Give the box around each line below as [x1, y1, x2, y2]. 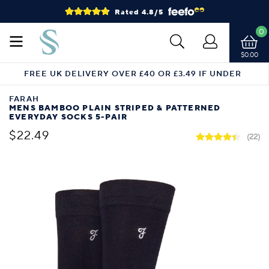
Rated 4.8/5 [115, 7, 163, 17]
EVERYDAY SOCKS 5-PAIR [9, 112, 128, 122]
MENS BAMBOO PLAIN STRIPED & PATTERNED [9, 103, 221, 113]
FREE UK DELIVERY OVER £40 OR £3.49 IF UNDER [24, 69, 242, 79]
